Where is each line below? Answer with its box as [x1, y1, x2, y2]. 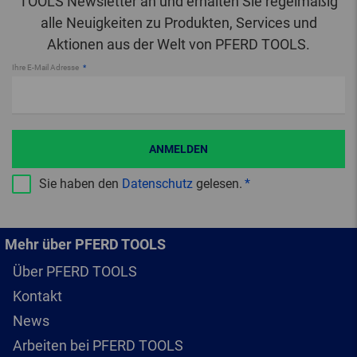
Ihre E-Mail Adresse [12, 62, 80, 72]
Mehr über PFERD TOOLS [5, 235, 166, 253]
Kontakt [13, 287, 62, 304]
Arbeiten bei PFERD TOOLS [13, 336, 183, 354]
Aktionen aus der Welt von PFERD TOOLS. [47, 35, 310, 53]
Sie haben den [39, 175, 122, 191]
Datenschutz [122, 175, 193, 191]
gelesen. [193, 175, 242, 191]
